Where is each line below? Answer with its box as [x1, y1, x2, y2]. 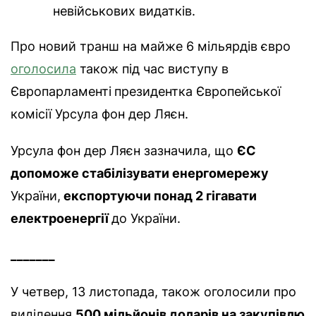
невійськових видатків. [53, 4, 195, 19]
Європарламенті [11, 84, 111, 99]
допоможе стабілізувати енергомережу [11, 166, 269, 181]
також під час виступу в [76, 61, 229, 77]
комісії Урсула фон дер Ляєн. [11, 107, 188, 122]
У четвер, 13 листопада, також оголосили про [11, 284, 296, 300]
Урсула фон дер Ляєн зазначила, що [11, 143, 237, 159]
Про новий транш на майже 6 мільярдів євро [11, 39, 291, 54]
